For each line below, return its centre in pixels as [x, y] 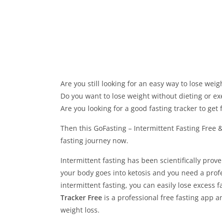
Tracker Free [82, 197]
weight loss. [80, 210]
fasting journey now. [94, 140]
